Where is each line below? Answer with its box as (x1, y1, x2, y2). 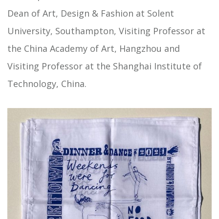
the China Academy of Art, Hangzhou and (7, 43, 180, 54)
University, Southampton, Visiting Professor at (7, 25, 205, 37)
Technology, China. (7, 78, 87, 89)
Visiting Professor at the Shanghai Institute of (7, 60, 202, 72)
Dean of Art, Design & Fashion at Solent (7, 7, 174, 19)
